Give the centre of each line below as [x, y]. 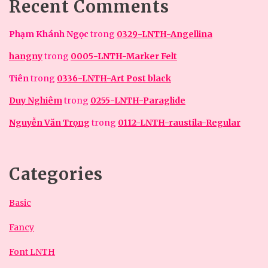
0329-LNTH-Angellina [165, 34]
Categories [56, 174]
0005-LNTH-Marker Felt [124, 56]
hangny [26, 56]
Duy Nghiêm [36, 100]
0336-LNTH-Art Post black [114, 78]
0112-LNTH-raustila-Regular [179, 123]
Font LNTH [32, 252]
